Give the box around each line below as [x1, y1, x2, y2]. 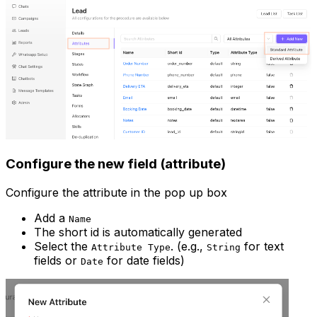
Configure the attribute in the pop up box [6, 185, 227, 200]
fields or [34, 253, 81, 267]
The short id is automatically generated [34, 224, 242, 239]
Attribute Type [91, 241, 171, 253]
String [207, 241, 241, 253]
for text [241, 238, 284, 253]
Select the [34, 238, 91, 253]
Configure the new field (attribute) [6, 156, 226, 173]
